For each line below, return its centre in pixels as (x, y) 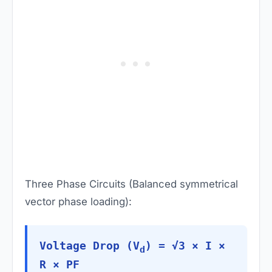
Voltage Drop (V (90, 246)
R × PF (59, 264)
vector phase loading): (78, 202)
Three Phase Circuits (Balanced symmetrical (131, 184)
